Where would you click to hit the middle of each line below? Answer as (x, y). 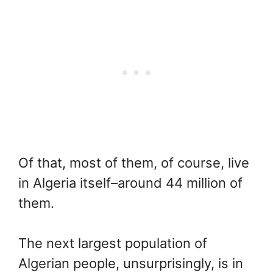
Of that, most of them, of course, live (134, 163)
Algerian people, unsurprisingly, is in (131, 264)
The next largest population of (113, 243)
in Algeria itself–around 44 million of (130, 183)
